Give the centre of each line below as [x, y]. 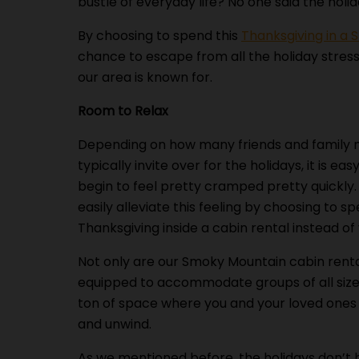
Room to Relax [123, 111]
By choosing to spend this [159, 36]
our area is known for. [145, 77]
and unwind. [115, 324]
